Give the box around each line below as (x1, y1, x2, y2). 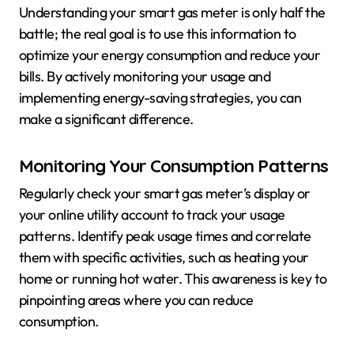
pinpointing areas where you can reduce (19, 290, 254, 309)
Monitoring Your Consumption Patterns (19, 154, 328, 177)
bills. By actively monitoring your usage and (19, 66, 271, 85)
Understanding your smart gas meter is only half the (19, 2, 326, 21)
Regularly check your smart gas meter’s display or (19, 183, 311, 202)
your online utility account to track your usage (19, 205, 285, 224)
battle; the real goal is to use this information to (19, 24, 296, 43)
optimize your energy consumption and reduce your (19, 45, 321, 64)
